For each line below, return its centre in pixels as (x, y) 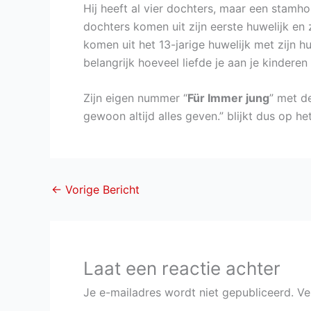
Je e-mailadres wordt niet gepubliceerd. (188, 293)
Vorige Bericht (101, 190)
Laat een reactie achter (182, 269)
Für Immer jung (228, 98)
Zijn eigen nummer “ (135, 98)
